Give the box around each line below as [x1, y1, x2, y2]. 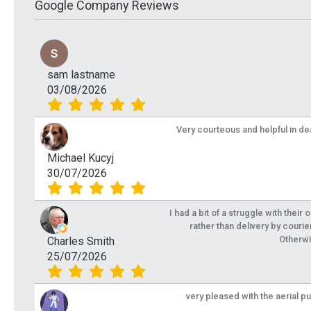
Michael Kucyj [47, 151, 114, 165]
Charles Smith [47, 235, 115, 249]
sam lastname [47, 67, 115, 81]
